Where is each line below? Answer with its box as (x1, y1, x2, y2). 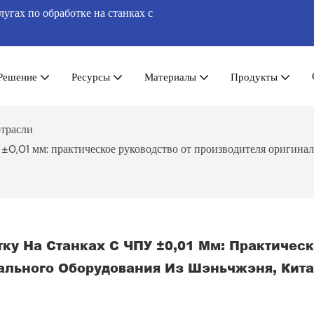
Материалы (144, 69, 196, 83)
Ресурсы (71, 69, 110, 83)
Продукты (231, 69, 278, 83)
